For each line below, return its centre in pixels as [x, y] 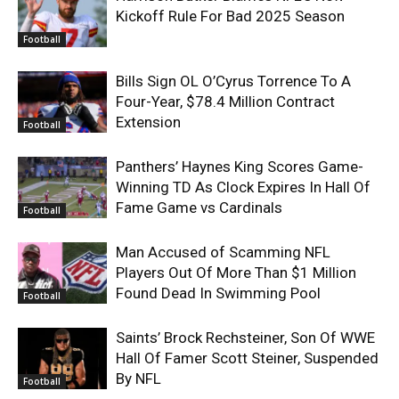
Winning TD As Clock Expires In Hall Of [243, 187]
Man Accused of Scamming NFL [223, 252]
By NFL [138, 378]
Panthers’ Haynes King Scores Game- [240, 166]
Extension [148, 122]
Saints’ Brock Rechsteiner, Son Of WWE [245, 337]
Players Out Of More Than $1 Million [236, 272]
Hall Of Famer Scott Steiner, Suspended [247, 358]
